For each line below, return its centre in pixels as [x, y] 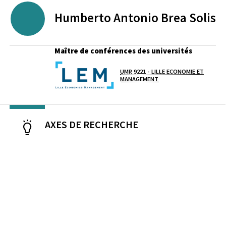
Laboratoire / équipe [37, 74]
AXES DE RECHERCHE [92, 124]
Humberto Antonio [106, 17]
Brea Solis [188, 17]
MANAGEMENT [139, 79]
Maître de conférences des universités [123, 51]
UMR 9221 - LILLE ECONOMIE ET [162, 71]
